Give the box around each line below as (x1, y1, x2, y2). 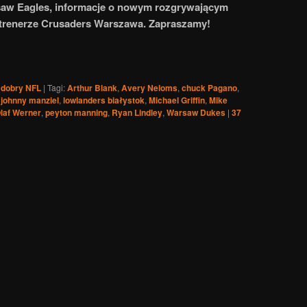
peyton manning (45, 106, 108, 119)
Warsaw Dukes (167, 106, 225, 119)
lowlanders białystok (63, 94, 145, 107)
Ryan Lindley (112, 106, 162, 119)
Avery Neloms (121, 82, 177, 95)
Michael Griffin (149, 94, 205, 107)
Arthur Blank (67, 82, 117, 95)
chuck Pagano (182, 82, 237, 95)
